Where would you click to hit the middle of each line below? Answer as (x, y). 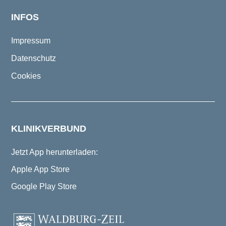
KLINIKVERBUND (49, 129)
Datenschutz (34, 59)
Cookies (26, 76)
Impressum (31, 41)
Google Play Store (44, 187)
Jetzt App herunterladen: (54, 152)
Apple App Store (40, 169)
